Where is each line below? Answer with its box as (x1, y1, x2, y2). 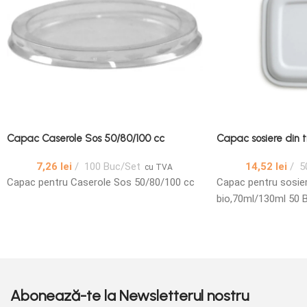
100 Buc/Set (82, 160, 141, 173)
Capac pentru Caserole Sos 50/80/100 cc (7, 175, 195, 188)
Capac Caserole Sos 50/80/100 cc (7, 132, 164, 145)
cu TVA (145, 162, 173, 172)
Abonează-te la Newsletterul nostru (10, 286, 249, 305)
